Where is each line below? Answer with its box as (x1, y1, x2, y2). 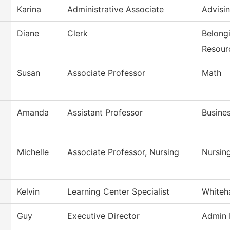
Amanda (17, 107, 49, 118)
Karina (17, 4, 41, 15)
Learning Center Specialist (67, 186, 169, 197)
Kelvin (17, 186, 40, 197)
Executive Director (67, 210, 140, 221)
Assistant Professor (67, 107, 143, 118)
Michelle (17, 147, 49, 158)
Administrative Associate (67, 4, 164, 15)
